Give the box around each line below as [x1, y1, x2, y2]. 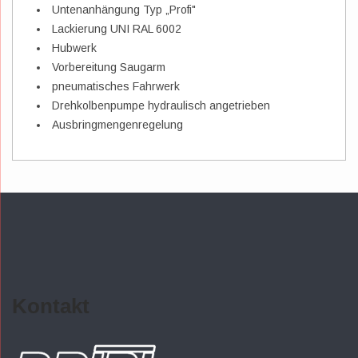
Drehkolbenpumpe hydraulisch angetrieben [52, 98, 270, 112]
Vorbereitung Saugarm [52, 60, 165, 74]
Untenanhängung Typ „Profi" [52, 2, 196, 16]
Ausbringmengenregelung [52, 117, 183, 131]
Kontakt [12, 293, 89, 318]
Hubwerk [52, 41, 97, 54]
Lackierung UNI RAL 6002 [52, 22, 181, 35]
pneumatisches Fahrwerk [52, 79, 180, 93]
